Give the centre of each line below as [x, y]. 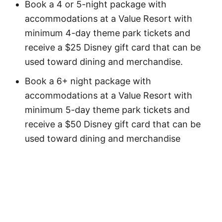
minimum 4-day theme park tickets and [108, 33]
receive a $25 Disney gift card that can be [113, 47]
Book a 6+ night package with [88, 81]
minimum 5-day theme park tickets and [107, 110]
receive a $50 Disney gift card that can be [113, 124]
